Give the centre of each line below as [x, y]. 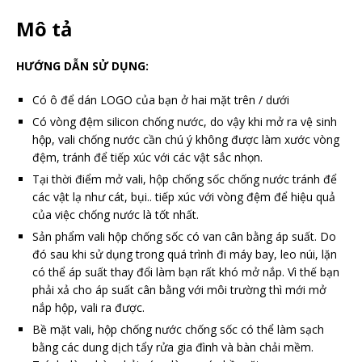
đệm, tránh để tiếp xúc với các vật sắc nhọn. [147, 157]
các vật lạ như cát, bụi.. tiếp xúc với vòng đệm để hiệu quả [184, 196]
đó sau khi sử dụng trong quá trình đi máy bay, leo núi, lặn [185, 254]
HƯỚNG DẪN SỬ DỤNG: [84, 65]
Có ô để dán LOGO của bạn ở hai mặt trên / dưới [161, 99]
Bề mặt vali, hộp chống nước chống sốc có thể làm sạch [178, 329]
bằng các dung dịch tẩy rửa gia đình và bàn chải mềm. [173, 347]
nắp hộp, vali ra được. [88, 307]
